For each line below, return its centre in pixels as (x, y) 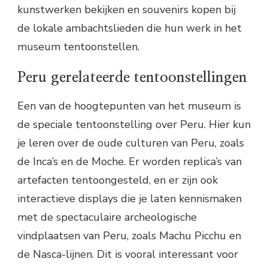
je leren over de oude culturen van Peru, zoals (131, 143)
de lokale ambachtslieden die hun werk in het (130, 28)
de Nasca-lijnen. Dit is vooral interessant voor (128, 254)
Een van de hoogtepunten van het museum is (129, 106)
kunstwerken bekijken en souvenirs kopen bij (127, 10)
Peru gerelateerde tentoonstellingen (132, 78)
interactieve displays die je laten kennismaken (130, 198)
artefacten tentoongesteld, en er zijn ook (118, 180)
